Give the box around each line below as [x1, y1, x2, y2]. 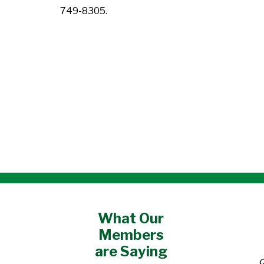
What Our [98, 210, 164, 227]
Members [98, 226, 164, 243]
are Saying [94, 243, 167, 260]
